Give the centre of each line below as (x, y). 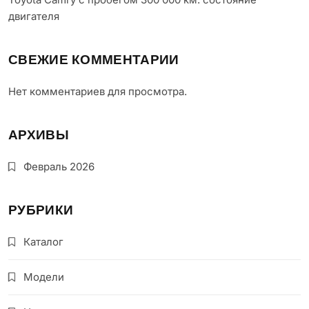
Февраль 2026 (59, 166)
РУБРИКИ (41, 211)
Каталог (43, 241)
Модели (44, 277)
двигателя (34, 16)
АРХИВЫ (39, 136)
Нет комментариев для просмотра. (98, 91)
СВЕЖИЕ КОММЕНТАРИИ (94, 61)
